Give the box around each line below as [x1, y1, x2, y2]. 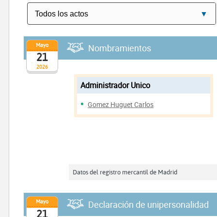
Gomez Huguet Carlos [88, 100, 154, 109]
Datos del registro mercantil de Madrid [73, 168, 178, 176]
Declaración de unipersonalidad [88, 198, 209, 210]
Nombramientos [88, 42, 151, 54]
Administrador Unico [80, 80, 151, 91]
